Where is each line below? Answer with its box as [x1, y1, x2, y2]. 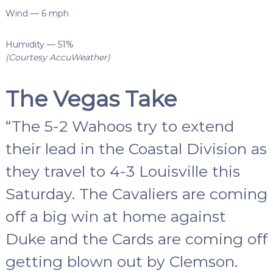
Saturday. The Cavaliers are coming [5, 185, 268, 204]
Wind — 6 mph [5, 8, 69, 19]
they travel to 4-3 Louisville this [5, 162, 240, 181]
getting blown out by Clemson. [5, 252, 238, 271]
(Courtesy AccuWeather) [5, 52, 110, 63]
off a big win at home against [5, 207, 226, 226]
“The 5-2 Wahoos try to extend [5, 117, 234, 136]
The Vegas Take [5, 85, 177, 113]
